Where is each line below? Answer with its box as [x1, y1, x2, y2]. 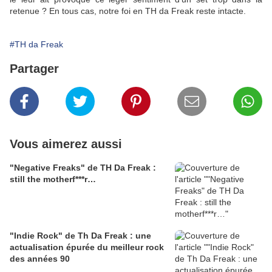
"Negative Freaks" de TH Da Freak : [10, 163, 156, 173]
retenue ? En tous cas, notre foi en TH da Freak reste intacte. [10, 6, 246, 16]
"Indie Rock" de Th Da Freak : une [10, 231, 151, 241]
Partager [10, 62, 59, 76]
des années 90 [10, 254, 70, 264]
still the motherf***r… [10, 174, 96, 185]
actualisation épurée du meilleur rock [10, 242, 164, 253]
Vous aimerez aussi [10, 137, 122, 151]
